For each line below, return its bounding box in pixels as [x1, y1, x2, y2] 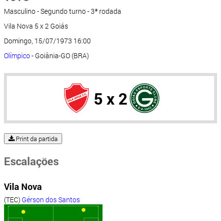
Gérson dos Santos [22, 195, 80, 205]
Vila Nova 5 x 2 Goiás [4, 21, 68, 31]
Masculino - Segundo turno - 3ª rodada [4, 6, 121, 16]
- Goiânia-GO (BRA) [30, 51, 89, 61]
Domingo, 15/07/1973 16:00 [4, 36, 91, 46]
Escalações [4, 154, 59, 169]
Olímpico [4, 51, 30, 61]
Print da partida [14, 134, 58, 144]
